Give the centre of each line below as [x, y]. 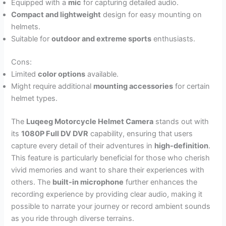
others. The [32, 182]
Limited [25, 74]
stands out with [181, 121]
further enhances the [161, 182]
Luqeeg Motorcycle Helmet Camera [90, 121]
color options [62, 74]
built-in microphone [88, 182]
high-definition [182, 146]
